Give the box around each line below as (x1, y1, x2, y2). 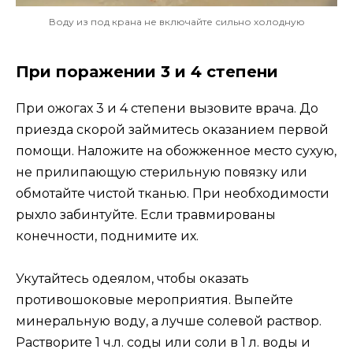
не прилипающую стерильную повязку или (16, 164, 307, 180)
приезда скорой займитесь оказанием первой (16, 121, 329, 137)
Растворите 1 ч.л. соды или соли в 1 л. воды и (16, 335, 310, 351)
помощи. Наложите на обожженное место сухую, (16, 143, 336, 158)
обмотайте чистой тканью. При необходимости (16, 185, 329, 201)
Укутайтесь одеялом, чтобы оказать (16, 271, 249, 287)
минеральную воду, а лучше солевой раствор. (16, 314, 321, 329)
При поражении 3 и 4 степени (16, 61, 278, 81)
